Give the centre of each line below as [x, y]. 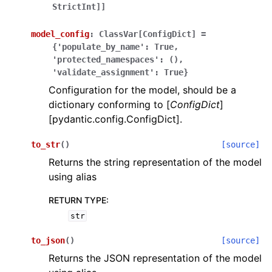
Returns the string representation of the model [155, 162]
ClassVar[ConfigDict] [148, 34]
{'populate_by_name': [101, 47]
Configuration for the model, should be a [142, 90]
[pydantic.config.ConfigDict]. [115, 119]
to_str [46, 144]
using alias [73, 177]
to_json [48, 240]
